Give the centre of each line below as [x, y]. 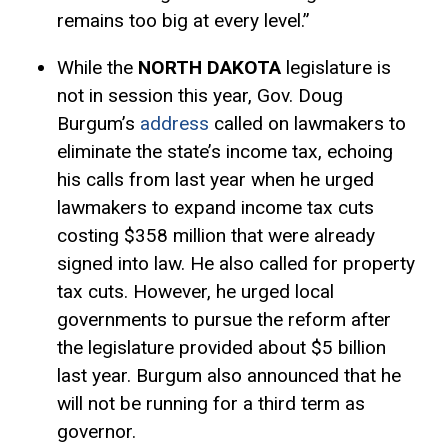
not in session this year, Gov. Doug [199, 95]
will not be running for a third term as [210, 403]
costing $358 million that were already [215, 235]
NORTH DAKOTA [211, 67]
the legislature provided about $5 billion [221, 347]
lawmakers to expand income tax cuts [215, 207]
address [174, 123]
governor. [96, 431]
